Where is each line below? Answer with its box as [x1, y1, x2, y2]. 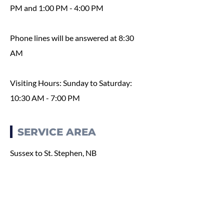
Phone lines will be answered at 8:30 [10, 33, 134, 42]
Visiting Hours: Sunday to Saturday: [10, 78, 132, 87]
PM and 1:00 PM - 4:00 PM [10, 3, 103, 12]
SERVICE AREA [17, 126, 96, 138]
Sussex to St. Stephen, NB [10, 148, 96, 157]
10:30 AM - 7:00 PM [10, 93, 80, 102]
